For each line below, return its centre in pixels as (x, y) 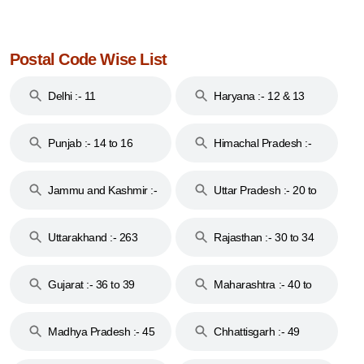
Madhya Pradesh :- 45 (102, 331)
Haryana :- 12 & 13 (259, 95)
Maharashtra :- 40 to (263, 284)
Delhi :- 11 (72, 95)
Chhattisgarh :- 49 (257, 331)
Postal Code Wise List (89, 59)
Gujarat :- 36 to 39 (91, 284)
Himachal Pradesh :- (263, 143)
